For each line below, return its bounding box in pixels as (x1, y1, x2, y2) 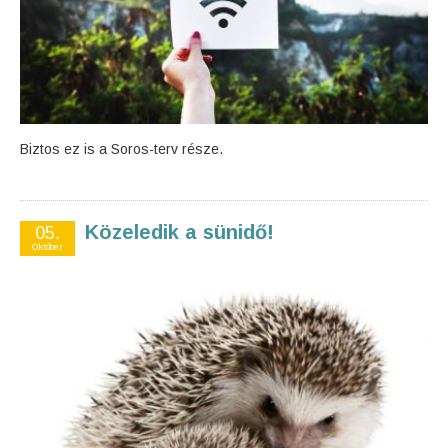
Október (32, 242, 63, 252)
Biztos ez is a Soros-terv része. (20, 141, 223, 157)
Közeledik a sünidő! (85, 221, 274, 243)
